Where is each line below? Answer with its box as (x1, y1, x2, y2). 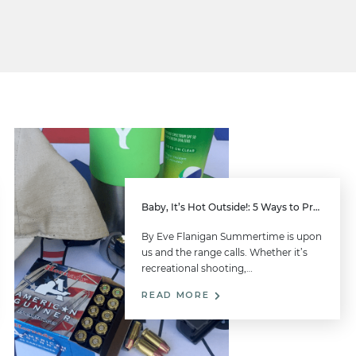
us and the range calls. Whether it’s (141, 246, 308, 259)
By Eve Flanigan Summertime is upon (141, 230, 323, 243)
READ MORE (141, 290, 214, 301)
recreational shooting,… (141, 262, 253, 275)
